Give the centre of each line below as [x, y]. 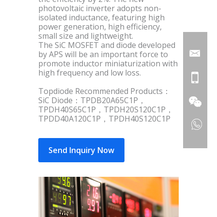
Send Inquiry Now [81, 150]
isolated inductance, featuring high [101, 18]
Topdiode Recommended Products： [104, 91]
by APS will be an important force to [103, 54]
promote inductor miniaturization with [108, 64]
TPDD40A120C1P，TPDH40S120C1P [104, 119]
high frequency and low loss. [90, 73]
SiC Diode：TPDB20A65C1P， [92, 101]
